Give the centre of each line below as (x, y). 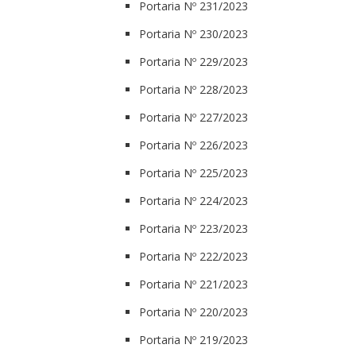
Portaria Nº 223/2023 (193, 228)
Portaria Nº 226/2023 (193, 145)
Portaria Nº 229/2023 (193, 61)
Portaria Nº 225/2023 (193, 172)
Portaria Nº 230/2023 (193, 33)
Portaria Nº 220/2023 (193, 311)
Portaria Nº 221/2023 (193, 284)
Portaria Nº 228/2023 (193, 89)
